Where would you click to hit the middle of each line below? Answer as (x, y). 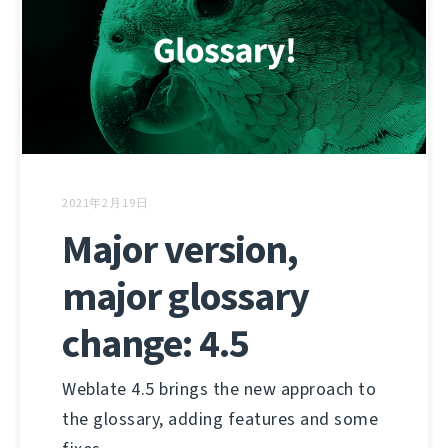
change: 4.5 (155, 344)
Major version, (180, 250)
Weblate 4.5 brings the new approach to (219, 389)
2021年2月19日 (105, 203)
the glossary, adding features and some (220, 419)
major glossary (185, 297)
